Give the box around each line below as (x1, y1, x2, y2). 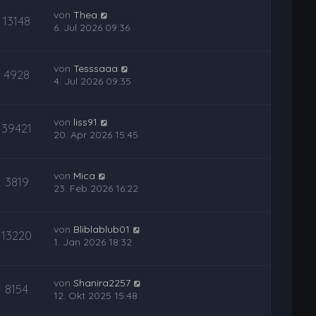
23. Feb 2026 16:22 (54, 182, 139, 195)
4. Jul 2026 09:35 (54, 75, 132, 87)
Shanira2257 (73, 276, 131, 289)
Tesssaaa (73, 62, 119, 75)
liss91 (73, 116, 98, 128)
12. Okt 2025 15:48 (54, 289, 138, 302)
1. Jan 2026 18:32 (54, 236, 133, 248)
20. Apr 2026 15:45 (54, 128, 139, 141)
